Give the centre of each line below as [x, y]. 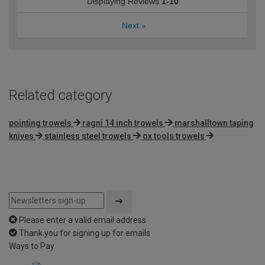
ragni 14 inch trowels [123, 123]
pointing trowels [40, 123]
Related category [60, 95]
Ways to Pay [32, 246]
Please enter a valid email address [83, 220]
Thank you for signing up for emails [85, 233]
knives [21, 136]
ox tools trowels [173, 136]
